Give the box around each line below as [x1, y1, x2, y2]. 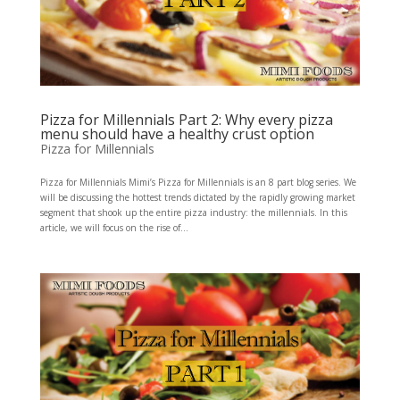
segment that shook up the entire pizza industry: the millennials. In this [39, 205, 347, 219]
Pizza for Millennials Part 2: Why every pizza [39, 109, 333, 129]
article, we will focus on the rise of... [39, 221, 188, 234]
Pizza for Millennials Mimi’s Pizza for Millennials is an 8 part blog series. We [39, 175, 356, 188]
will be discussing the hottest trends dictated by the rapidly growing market [39, 190, 355, 204]
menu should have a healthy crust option [39, 123, 314, 144]
